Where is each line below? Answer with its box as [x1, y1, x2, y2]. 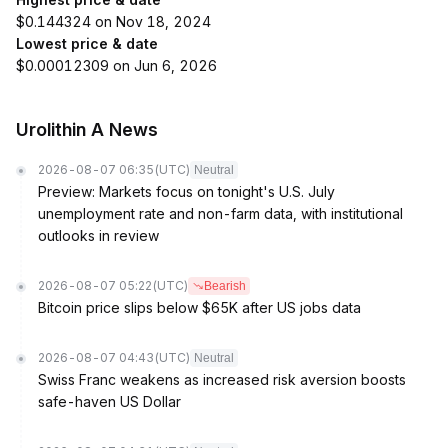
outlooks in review [38, 227, 159, 244]
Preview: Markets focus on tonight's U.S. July [38, 183, 335, 200]
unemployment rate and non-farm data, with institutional [38, 205, 403, 222]
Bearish [204, 279, 246, 293]
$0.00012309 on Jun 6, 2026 [16, 57, 217, 74]
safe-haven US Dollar [38, 393, 181, 410]
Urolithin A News [16, 119, 158, 140]
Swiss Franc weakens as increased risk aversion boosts [38, 371, 406, 388]
